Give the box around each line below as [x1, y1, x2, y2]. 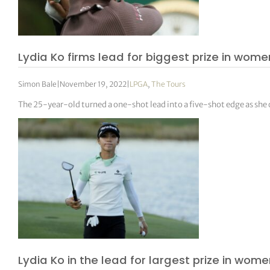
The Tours [151, 80, 186, 89]
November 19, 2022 [60, 80, 127, 89]
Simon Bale [18, 80, 57, 89]
